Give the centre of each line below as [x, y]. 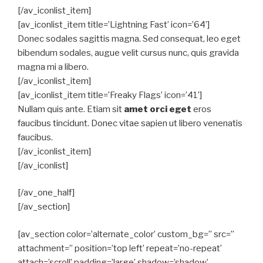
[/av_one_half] [46, 193]
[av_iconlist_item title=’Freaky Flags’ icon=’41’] [110, 95]
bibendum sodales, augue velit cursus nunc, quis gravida [128, 53]
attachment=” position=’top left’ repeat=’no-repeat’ [120, 248]
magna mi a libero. [53, 67]
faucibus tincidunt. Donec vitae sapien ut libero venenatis [130, 123]
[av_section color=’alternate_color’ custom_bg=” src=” [126, 234]
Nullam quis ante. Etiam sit [71, 109]
